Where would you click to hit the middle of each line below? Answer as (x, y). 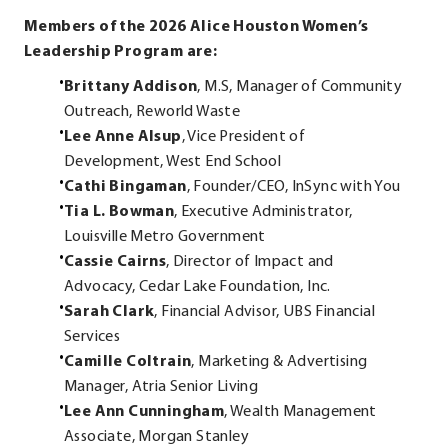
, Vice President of (243, 137)
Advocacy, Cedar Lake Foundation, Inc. (197, 287)
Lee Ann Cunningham (144, 412)
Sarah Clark (109, 312)
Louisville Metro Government (165, 237)
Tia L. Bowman (119, 212)
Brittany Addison (131, 87)
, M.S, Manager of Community (300, 87)
